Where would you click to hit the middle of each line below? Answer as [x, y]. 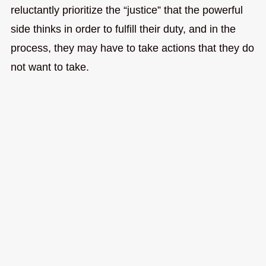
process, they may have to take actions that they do [132, 48]
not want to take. [50, 67]
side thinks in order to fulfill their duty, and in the [123, 29]
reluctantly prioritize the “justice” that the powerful [126, 10]
